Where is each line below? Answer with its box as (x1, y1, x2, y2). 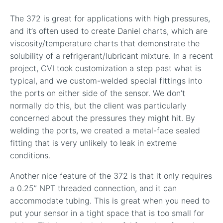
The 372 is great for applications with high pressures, (10, 13, 210, 23)
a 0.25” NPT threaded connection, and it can (10, 183, 177, 193)
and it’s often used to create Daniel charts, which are (10, 25, 208, 36)
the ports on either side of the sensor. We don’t (10, 88, 185, 98)
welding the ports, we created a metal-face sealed (10, 125, 200, 135)
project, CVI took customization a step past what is (10, 63, 201, 73)
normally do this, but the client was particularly (10, 100, 187, 111)
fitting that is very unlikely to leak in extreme (10, 137, 177, 148)
